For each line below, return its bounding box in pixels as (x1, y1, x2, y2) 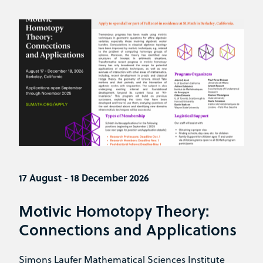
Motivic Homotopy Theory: (19, 200, 210, 222)
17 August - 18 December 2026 (19, 171, 149, 185)
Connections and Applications (19, 218, 237, 241)
